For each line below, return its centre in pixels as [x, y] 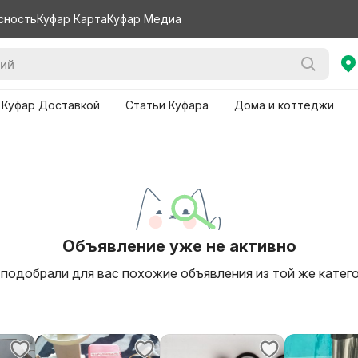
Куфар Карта [72, 19]
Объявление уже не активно [179, 246]
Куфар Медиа [144, 19]
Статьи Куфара [167, 105]
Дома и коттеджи [284, 105]
